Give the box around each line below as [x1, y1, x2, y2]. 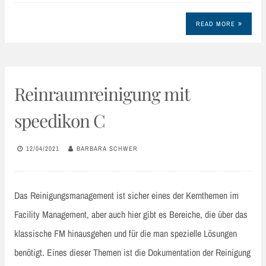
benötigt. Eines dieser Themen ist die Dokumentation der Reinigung [14, 245, 251, 259]
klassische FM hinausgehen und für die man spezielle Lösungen [14, 226, 237, 240]
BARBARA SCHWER [77, 144, 138, 153]
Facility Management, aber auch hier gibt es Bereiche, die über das [14, 207, 248, 221]
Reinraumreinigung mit [14, 81, 189, 106]
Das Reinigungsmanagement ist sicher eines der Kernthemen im [14, 188, 239, 202]
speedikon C [14, 108, 105, 132]
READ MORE [195, 20, 235, 28]
